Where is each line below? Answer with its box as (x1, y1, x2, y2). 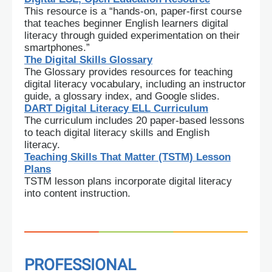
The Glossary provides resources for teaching (24, 66, 233, 78)
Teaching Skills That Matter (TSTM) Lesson (24, 151, 231, 163)
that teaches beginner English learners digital (24, 18, 228, 29)
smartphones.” (24, 42, 90, 53)
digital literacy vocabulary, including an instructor (24, 78, 246, 90)
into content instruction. (24, 188, 131, 199)
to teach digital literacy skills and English (24, 127, 209, 138)
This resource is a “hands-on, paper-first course (24, 5, 242, 17)
